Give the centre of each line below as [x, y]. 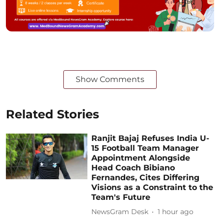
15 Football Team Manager [145, 148]
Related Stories [53, 114]
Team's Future [121, 197]
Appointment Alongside [141, 158]
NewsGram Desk [120, 212]
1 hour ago [176, 212]
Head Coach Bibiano [133, 167]
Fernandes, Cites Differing [146, 177]
